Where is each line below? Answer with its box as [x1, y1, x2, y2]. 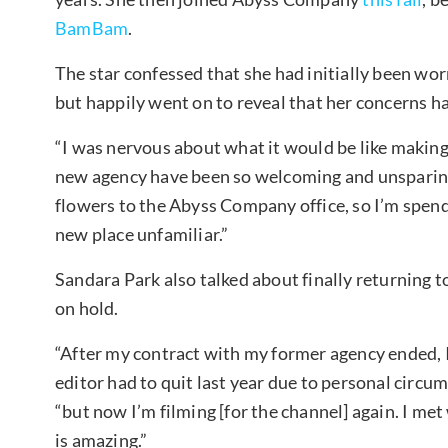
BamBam [55, 16, 129, 39]
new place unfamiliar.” [55, 222, 229, 245]
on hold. [55, 296, 119, 319]
